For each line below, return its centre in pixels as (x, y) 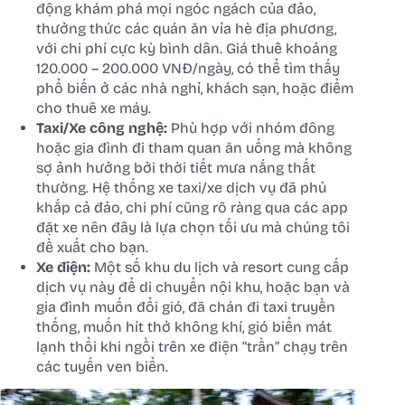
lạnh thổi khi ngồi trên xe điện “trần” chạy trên (192, 347)
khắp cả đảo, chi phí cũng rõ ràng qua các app (192, 208)
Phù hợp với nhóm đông (251, 128)
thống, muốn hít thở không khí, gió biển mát (184, 327)
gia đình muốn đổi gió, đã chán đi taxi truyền (186, 307)
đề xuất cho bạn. (92, 248)
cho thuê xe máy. (94, 108)
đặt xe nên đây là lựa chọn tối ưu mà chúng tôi (193, 228)
